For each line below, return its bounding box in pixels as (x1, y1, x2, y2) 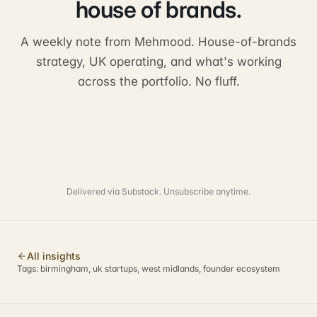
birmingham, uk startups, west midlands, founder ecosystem (40, 263, 280, 274)
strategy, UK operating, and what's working (35, 54, 282, 69)
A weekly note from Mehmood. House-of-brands (21, 35, 296, 49)
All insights (27, 250, 81, 262)
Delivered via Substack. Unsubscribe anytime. (67, 186, 250, 197)
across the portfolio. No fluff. (77, 74, 240, 88)
